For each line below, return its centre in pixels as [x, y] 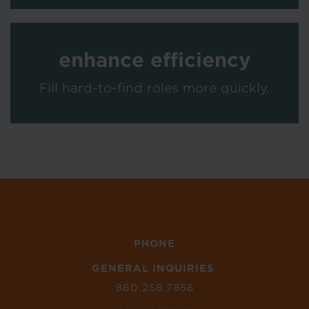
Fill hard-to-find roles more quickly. [154, 88]
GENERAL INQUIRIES [153, 268]
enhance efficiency [154, 60]
